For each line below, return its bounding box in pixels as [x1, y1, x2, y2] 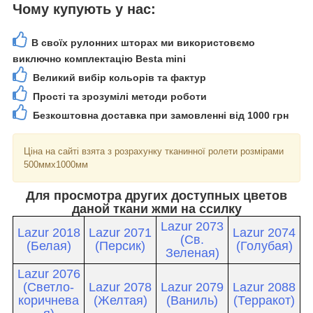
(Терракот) [233, 293, 295, 308]
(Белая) [26, 239, 71, 254]
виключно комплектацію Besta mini [13, 52, 186, 64]
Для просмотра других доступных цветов [26, 189, 287, 203]
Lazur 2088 [233, 280, 296, 295]
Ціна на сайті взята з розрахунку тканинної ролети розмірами [24, 146, 284, 157]
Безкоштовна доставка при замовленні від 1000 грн [27, 109, 289, 121]
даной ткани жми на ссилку [71, 202, 242, 217]
